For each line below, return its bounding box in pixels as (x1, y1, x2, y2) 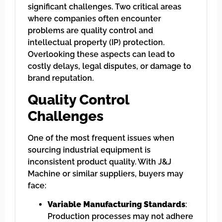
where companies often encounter (28, 14, 161, 24)
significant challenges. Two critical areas (28, 2, 181, 12)
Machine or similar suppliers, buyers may (28, 168, 183, 178)
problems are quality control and (28, 26, 153, 36)
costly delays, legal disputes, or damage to (28, 61, 191, 71)
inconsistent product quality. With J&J (28, 157, 171, 166)
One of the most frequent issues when (28, 133, 174, 143)
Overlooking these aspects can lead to (28, 50, 175, 59)
